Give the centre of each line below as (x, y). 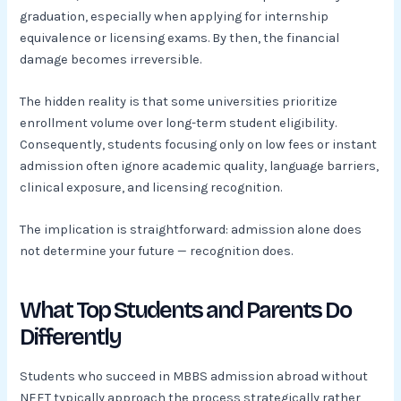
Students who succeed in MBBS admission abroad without (194, 377)
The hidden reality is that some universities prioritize (179, 102)
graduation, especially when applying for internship (175, 16)
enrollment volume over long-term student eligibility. (179, 124)
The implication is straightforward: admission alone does (191, 230)
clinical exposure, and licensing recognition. (151, 188)
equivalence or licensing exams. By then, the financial (180, 38)
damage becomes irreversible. (111, 59)
